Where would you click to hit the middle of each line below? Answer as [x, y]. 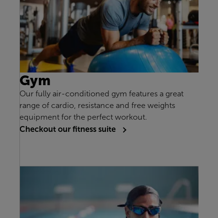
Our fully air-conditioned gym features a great [101, 94]
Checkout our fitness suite [69, 129]
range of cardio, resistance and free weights [97, 106]
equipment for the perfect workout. [83, 117]
